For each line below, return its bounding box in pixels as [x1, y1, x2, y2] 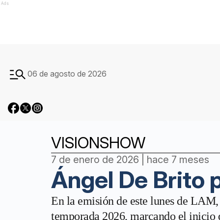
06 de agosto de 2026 [27, 69, 107, 79]
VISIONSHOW [51, 133, 145, 152]
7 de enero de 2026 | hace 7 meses [51, 154, 209, 165]
